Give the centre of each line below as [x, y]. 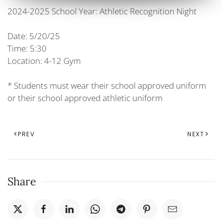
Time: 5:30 [27, 49]
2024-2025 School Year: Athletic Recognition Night [102, 11]
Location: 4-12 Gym [44, 61]
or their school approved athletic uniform [85, 98]
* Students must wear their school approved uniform [107, 86]
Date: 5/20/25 [34, 36]
